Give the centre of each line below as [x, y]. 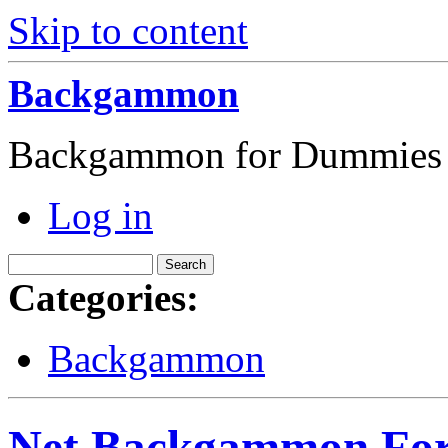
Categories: [103, 297]
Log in [100, 215]
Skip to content [128, 30]
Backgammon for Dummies [225, 154]
